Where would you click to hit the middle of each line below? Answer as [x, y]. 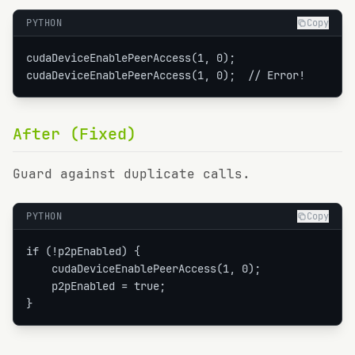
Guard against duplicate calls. [132, 174]
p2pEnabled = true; [96, 286]
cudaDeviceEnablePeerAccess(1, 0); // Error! [166, 75]
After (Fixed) [74, 134]
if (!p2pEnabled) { [83, 251]
